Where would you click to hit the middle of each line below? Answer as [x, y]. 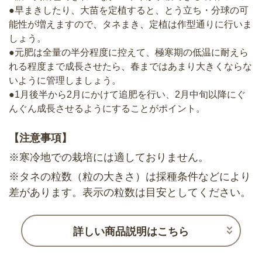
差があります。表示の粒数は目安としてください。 [130, 192]
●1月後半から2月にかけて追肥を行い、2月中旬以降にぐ [127, 95]
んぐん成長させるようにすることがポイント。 [107, 109]
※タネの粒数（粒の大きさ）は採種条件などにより [130, 176]
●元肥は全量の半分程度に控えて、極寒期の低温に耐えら [129, 53]
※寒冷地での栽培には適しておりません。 [109, 157]
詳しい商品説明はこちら [131, 231]
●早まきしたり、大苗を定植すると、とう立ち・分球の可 [129, 11]
